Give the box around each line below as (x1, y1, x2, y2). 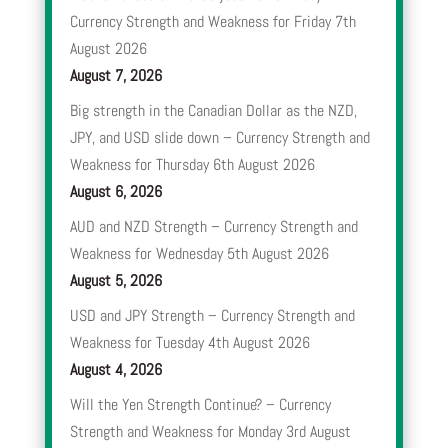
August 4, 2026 (69, 359, 162, 381)
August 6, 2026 (69, 181, 162, 203)
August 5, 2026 (69, 270, 162, 292)
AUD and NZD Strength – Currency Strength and (69, 216, 358, 238)
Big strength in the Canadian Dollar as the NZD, (69, 100, 357, 122)
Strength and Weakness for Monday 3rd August (69, 421, 351, 443)
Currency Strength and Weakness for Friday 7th (69, 11, 356, 33)
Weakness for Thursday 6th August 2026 (69, 154, 315, 176)
